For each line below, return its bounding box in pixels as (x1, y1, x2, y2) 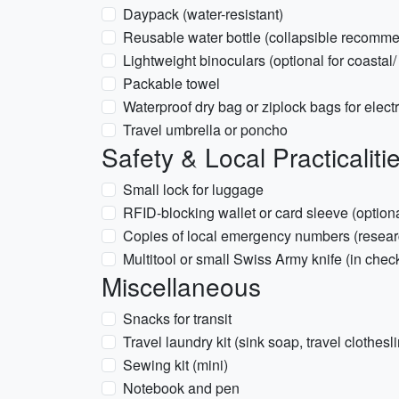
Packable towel (123, 73, 220, 94)
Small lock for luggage (123, 179, 264, 199)
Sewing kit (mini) (123, 354, 228, 375)
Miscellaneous (102, 268, 261, 304)
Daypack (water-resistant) (123, 4, 283, 24)
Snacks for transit (123, 308, 232, 329)
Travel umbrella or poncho (123, 119, 288, 140)
